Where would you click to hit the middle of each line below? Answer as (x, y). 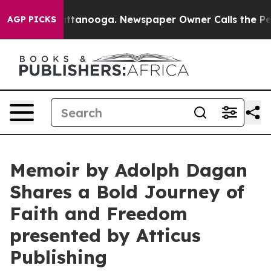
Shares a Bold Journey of (127, 192)
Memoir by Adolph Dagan (129, 170)
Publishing (58, 257)
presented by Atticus (105, 235)
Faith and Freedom (99, 214)
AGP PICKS (32, 19)
